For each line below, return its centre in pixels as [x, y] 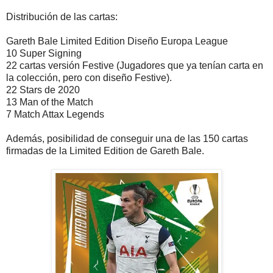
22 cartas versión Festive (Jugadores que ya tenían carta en [135, 66]
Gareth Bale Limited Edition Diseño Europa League [117, 41]
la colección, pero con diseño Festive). [89, 78]
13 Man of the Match [50, 102]
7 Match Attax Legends [55, 115]
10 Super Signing [44, 54]
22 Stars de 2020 [43, 90]
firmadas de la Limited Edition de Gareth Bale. [105, 151]
